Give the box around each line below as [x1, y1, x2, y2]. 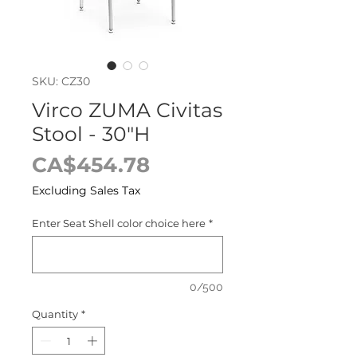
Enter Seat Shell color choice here [32, 216, 206, 229]
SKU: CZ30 [32, 73, 90, 88]
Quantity [32, 307, 78, 320]
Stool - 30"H [32, 121, 150, 146]
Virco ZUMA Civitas [32, 97, 222, 122]
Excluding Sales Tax [32, 182, 140, 198]
